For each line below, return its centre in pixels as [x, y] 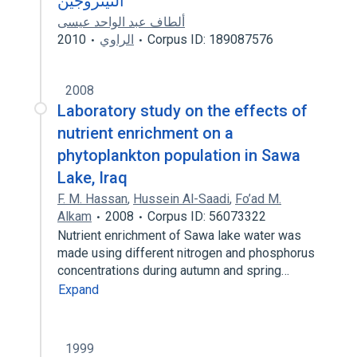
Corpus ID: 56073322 [207, 216]
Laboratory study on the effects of [182, 111]
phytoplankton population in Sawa [179, 155]
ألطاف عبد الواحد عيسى [121, 22]
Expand [78, 290]
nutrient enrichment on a [145, 133]
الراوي [117, 39]
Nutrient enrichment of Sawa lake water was [179, 235]
